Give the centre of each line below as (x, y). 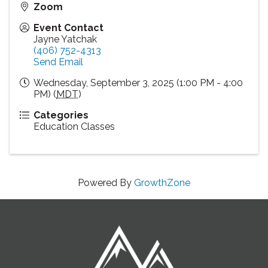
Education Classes (74, 126)
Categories (61, 115)
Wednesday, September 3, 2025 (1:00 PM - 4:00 (138, 83)
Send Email (58, 62)
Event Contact (68, 28)
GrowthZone (162, 182)
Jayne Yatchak (65, 39)
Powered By (106, 182)
